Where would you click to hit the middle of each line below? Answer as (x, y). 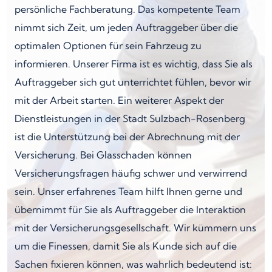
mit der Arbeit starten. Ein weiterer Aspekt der (119, 100)
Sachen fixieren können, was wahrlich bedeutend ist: (133, 264)
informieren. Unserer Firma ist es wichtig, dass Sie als (134, 63)
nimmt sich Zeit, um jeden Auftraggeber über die (126, 27)
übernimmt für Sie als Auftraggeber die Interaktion (130, 209)
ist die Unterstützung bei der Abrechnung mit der (127, 136)
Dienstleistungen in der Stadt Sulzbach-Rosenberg (130, 118)
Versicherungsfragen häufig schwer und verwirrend (131, 173)
